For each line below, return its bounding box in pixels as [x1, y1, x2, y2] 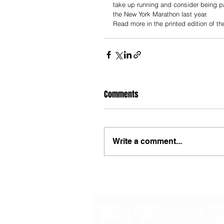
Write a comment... [112, 136, 182, 146]
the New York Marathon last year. [113, 9, 207, 18]
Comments [104, 88, 138, 100]
